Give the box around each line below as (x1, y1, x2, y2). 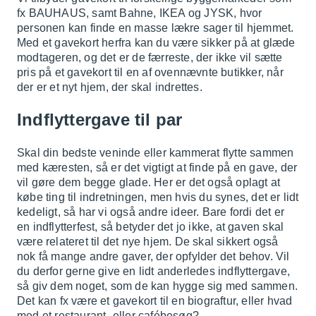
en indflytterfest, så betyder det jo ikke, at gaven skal (17, 220, 284, 233)
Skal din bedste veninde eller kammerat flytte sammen (17, 146, 294, 159)
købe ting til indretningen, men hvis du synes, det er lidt (17, 190, 299, 203)
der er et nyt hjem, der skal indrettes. (17, 80, 202, 93)
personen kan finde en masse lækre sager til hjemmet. (17, 21, 294, 34)
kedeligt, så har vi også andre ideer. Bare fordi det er (17, 205, 285, 218)
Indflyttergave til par (17, 109, 183, 129)
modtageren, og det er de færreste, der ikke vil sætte (17, 51, 283, 63)
